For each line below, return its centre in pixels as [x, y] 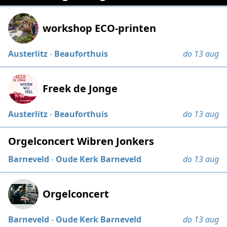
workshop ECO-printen [100, 28]
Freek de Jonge [80, 88]
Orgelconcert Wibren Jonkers [81, 141]
